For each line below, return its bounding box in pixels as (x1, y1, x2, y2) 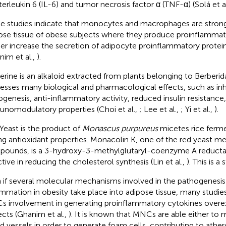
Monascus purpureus (82, 123, 158, 133)
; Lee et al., (139, 104, 181, 114)
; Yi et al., (180, 104, 214, 114)
